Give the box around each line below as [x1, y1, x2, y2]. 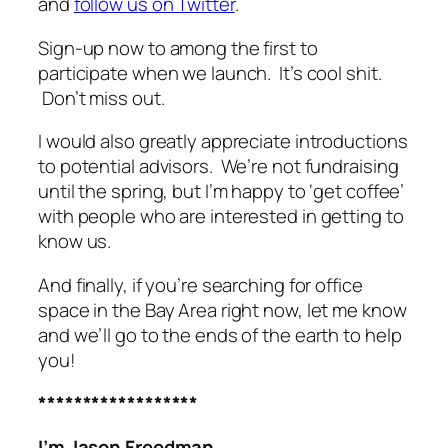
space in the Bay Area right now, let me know [38, 296, 407, 323]
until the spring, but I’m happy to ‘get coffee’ [38, 178, 405, 205]
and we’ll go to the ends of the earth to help [38, 321, 402, 348]
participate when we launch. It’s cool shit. [38, 59, 382, 86]
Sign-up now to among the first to [38, 34, 318, 61]
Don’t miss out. [38, 84, 165, 111]
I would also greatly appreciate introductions [38, 128, 408, 155]
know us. [38, 228, 120, 255]
